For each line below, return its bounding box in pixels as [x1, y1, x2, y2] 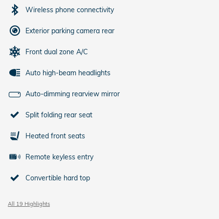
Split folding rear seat [25, 110, 92, 119]
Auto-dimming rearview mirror [25, 89, 120, 98]
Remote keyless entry [25, 152, 93, 161]
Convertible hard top [25, 173, 90, 182]
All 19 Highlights [8, 200, 50, 207]
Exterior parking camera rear [25, 26, 114, 35]
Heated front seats [25, 131, 85, 140]
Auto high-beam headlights [25, 68, 110, 77]
